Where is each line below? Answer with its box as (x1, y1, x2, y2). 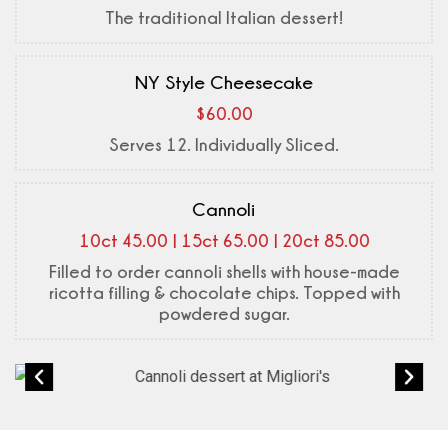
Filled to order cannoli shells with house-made (48, 262, 400, 282)
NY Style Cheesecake (134, 72, 313, 93)
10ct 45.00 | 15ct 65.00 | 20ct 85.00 (78, 231, 370, 251)
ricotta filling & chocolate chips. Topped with (48, 283, 400, 303)
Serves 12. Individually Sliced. (109, 135, 339, 155)
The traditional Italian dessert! (105, 8, 343, 28)
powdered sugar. (158, 304, 290, 324)
